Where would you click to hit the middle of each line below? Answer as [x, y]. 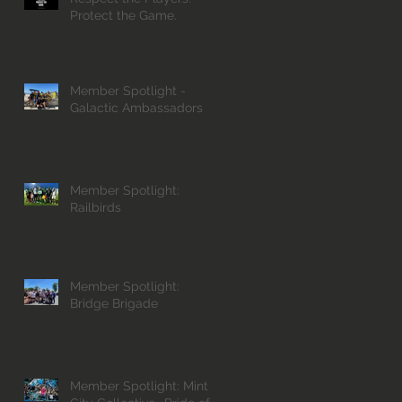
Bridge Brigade [114, 303]
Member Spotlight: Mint [139, 386]
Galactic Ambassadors [136, 108]
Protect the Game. [123, 15]
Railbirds [96, 207]
